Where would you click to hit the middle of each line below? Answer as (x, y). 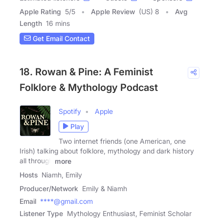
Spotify (70, 111)
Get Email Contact (60, 39)
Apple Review (113, 11)
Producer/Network (49, 188)
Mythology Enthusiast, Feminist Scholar (129, 213)
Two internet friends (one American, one (122, 141)
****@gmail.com (66, 201)
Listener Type (41, 213)
